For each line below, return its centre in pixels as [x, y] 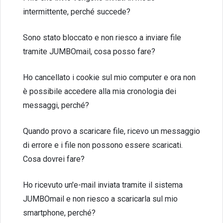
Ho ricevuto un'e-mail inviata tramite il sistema [103, 185]
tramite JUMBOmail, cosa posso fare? [89, 52]
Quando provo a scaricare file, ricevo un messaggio [111, 131]
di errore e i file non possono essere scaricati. [103, 145]
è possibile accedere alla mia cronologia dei [100, 91]
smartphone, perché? [59, 213]
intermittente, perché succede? [77, 12]
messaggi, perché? [56, 105]
